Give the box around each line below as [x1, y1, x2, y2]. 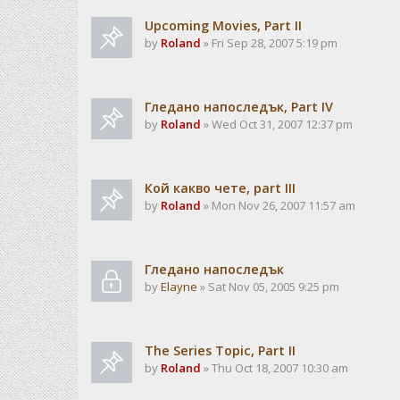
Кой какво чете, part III [145, 179, 296, 196]
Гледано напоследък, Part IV [145, 98, 333, 115]
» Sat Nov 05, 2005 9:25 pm [197, 279, 339, 295]
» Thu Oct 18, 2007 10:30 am [201, 360, 348, 376]
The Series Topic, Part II [145, 342, 296, 359]
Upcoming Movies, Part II [145, 17, 302, 34]
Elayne [161, 279, 197, 295]
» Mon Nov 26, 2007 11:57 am [201, 197, 355, 213]
